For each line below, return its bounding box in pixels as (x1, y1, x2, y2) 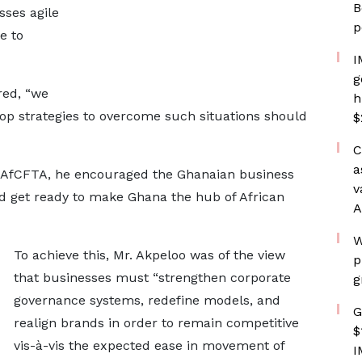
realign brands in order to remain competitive (13, 315, 299, 330)
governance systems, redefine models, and (13, 293, 280, 308)
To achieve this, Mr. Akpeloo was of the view (13, 247, 285, 263)
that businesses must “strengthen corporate (13, 270, 291, 285)
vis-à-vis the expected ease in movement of (13, 338, 284, 353)
